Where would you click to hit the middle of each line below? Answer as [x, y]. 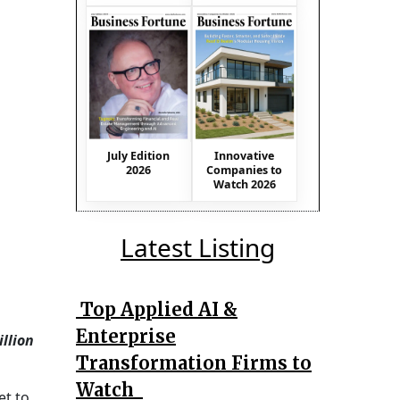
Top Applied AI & [157, 309]
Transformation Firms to [194, 362]
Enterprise [126, 336]
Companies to [245, 170]
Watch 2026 [244, 184]
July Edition [139, 155]
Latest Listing [198, 247]
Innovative [245, 155]
